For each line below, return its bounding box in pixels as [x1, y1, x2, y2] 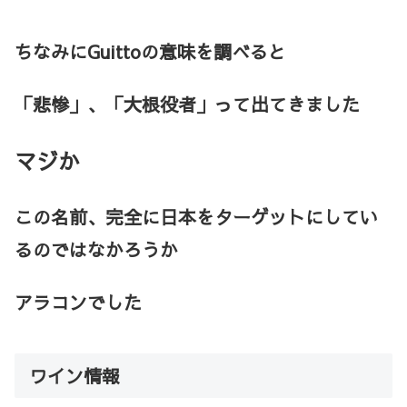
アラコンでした [15, 290, 142, 315]
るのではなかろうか [15, 236, 178, 262]
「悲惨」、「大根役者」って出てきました [15, 92, 360, 117]
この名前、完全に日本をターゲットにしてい [15, 203, 378, 229]
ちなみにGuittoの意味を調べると [15, 38, 286, 64]
